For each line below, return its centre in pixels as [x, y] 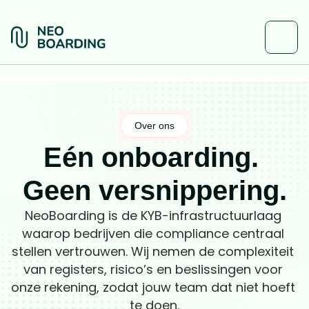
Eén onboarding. [151, 158]
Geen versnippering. [154, 191]
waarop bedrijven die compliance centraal [153, 234]
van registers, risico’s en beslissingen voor [153, 270]
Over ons [154, 126]
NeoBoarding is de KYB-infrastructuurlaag [153, 216]
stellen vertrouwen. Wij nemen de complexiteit [153, 252]
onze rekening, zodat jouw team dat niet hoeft [153, 288]
